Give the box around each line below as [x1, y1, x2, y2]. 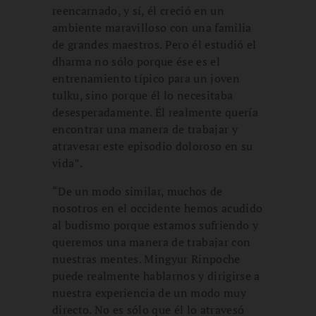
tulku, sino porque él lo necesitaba [52, 87, 233, 103]
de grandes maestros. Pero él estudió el [52, 36, 257, 52]
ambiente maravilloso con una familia [52, 19, 252, 35]
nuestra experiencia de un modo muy [52, 284, 246, 300]
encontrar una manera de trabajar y [52, 121, 238, 137]
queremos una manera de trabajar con [52, 233, 251, 250]
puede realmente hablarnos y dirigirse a [52, 267, 260, 284]
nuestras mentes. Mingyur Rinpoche [52, 250, 241, 267]
